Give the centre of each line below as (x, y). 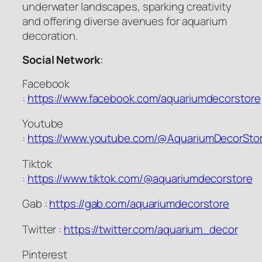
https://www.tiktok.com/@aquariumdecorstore (140, 178)
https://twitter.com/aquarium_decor (151, 229)
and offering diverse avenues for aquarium (125, 21)
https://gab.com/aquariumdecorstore (139, 204)
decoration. (50, 35)
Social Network (61, 60)
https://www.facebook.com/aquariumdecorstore (144, 98)
